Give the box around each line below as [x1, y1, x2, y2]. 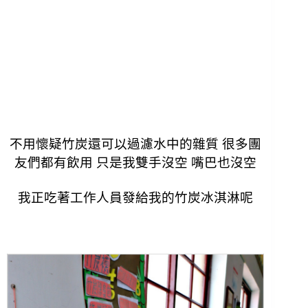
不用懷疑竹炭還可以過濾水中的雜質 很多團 [10, 137, 262, 152]
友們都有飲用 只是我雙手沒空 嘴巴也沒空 [14, 155, 257, 170]
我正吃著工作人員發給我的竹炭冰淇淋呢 [18, 190, 254, 206]
